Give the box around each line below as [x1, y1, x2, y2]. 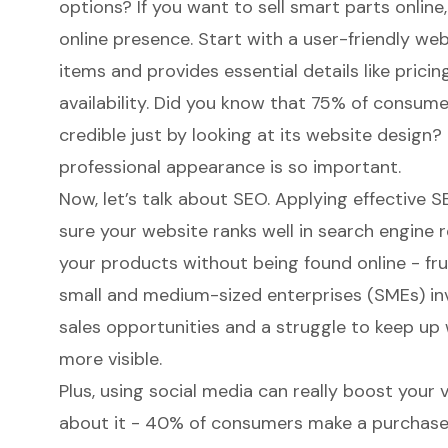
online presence [58, 26, 190, 51]
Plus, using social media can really [58, 378, 343, 403]
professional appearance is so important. [58, 154, 401, 179]
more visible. [58, 346, 162, 371]
